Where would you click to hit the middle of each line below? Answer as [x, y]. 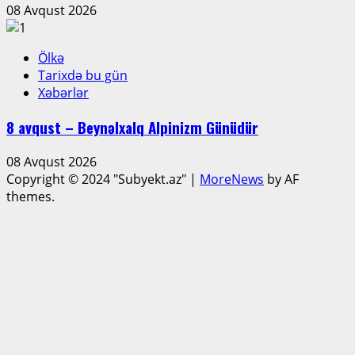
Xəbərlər [63, 93]
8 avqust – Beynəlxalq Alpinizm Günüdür [132, 127]
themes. [88, 196]
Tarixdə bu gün [83, 76]
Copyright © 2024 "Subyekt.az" [98, 179]
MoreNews [232, 179]
